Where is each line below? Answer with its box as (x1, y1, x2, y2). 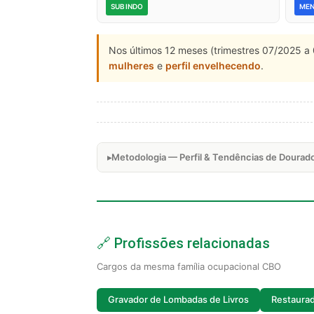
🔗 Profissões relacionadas (97, 234, 270, 252)
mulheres (109, 59, 154, 71)
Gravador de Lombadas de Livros (108, 294, 249, 306)
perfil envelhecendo (165, 59, 261, 71)
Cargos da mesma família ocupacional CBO (97, 260, 281, 272)
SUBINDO (111, 1, 144, 11)
